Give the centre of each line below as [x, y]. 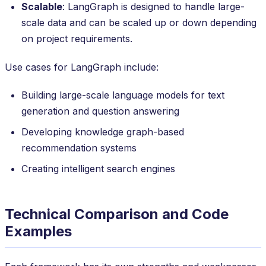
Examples [38, 231]
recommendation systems [79, 148]
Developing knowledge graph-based [103, 132]
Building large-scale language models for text [123, 95]
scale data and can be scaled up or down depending [139, 22]
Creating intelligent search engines [98, 168]
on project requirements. [77, 38]
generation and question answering [100, 111]
